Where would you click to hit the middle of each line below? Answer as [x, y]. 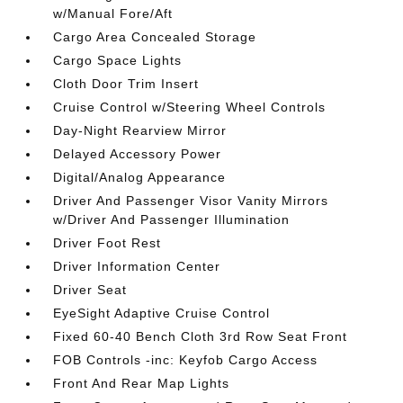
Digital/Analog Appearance [140, 177]
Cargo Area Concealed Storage [155, 36]
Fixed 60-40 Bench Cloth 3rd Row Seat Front [201, 336]
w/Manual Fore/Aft [113, 13]
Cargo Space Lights [118, 60]
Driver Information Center [137, 266]
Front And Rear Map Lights [142, 383]
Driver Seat [90, 289]
